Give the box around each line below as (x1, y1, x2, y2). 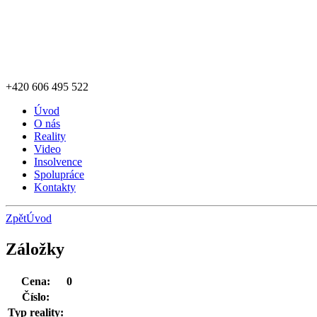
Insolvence (34, 156, 82, 168)
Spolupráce (34, 168, 84, 180)
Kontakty (34, 181, 76, 193)
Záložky (6, 240, 64, 259)
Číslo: (22, 291, 50, 304)
